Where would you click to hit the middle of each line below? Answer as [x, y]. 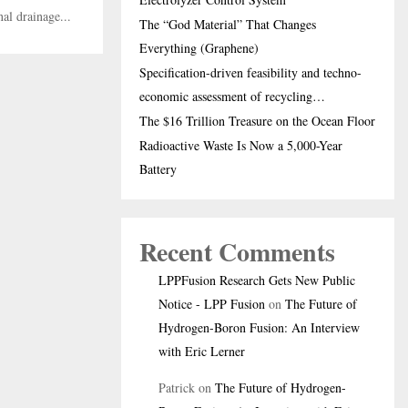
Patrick [177, 388]
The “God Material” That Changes [228, 24]
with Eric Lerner [202, 351]
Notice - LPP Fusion [212, 304]
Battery [158, 169]
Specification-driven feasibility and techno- [250, 72]
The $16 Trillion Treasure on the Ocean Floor [257, 121]
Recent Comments [237, 252]
